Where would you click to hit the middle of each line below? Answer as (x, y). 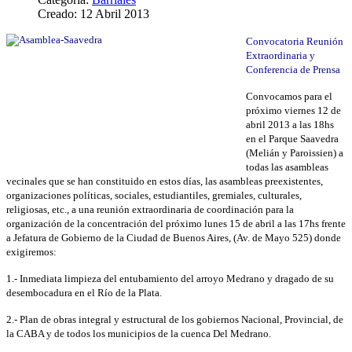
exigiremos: (31, 251)
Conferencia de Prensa (293, 69)
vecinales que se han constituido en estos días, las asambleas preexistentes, (165, 181)
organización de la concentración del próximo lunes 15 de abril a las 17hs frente (176, 223)
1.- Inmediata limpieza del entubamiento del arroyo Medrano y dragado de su (170, 278)
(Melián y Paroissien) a (295, 152)
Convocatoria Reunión (295, 41)
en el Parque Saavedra (292, 138)
